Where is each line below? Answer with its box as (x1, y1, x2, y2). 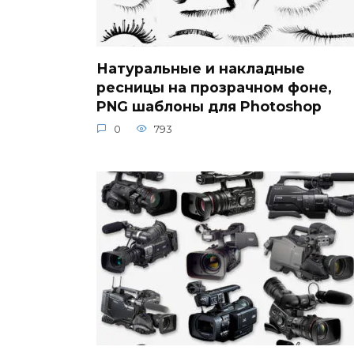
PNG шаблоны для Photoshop (96, 97, 322, 115)
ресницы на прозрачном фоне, (96, 78, 332, 96)
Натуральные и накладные (96, 59, 305, 77)
